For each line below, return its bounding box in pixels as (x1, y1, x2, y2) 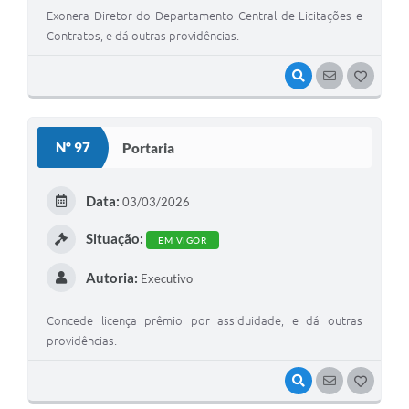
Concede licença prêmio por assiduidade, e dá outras (47, 314, 362, 328)
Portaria (122, 139, 174, 156)
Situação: (85, 229, 143, 246)
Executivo (137, 271, 193, 287)
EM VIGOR (158, 235, 206, 246)
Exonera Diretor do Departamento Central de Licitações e (47, 9, 362, 23)
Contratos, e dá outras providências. (47, 29, 239, 43)
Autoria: (85, 269, 138, 287)
